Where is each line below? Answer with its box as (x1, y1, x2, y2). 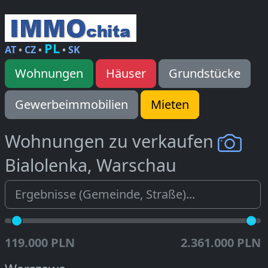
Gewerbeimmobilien (15, 96, 128, 112)
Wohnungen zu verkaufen (5, 129, 218, 153)
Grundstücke (169, 65, 240, 81)
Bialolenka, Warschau (5, 153, 176, 177)
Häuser (106, 65, 146, 81)
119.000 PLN (5, 234, 75, 251)
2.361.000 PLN (181, 234, 261, 251)
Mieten (151, 96, 189, 112)
